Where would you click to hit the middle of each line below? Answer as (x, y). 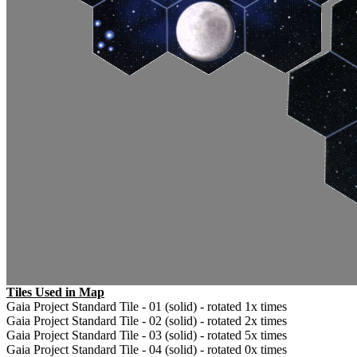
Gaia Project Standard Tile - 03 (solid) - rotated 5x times (147, 335)
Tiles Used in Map (55, 292)
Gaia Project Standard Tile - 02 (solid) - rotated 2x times (147, 320)
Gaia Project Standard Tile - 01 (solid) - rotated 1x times (147, 306)
